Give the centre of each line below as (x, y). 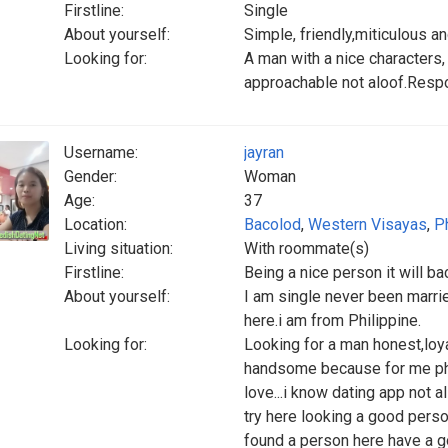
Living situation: (118, 248)
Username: (101, 152)
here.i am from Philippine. (332, 320)
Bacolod (272, 224)
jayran (264, 152)
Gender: (90, 176)
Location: (95, 224)
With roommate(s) (306, 248)
